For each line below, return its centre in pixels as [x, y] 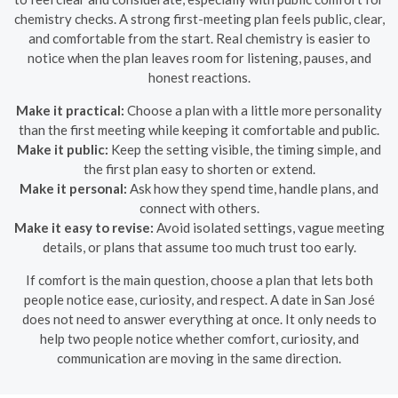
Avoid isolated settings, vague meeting [269, 227]
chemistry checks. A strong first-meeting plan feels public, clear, [199, 18]
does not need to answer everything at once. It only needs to [199, 318]
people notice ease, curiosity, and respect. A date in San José [199, 299]
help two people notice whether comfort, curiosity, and [199, 338]
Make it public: [63, 149]
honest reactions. [199, 77]
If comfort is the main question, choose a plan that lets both [199, 279]
